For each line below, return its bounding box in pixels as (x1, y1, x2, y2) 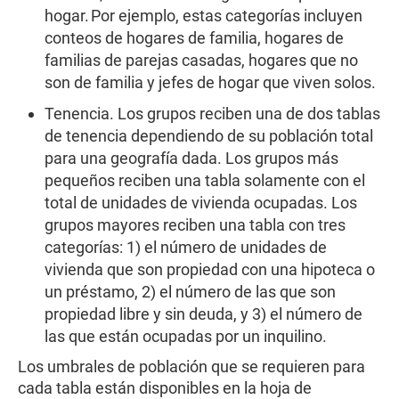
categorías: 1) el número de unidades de (45, 238, 327, 256)
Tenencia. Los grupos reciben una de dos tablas (45, 104, 380, 123)
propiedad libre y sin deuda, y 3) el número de (45, 305, 362, 323)
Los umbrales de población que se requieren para (18, 357, 365, 376)
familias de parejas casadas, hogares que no (45, 51, 358, 69)
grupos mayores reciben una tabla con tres (45, 216, 346, 234)
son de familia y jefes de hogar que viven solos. (45, 73, 381, 92)
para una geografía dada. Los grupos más (45, 149, 338, 167)
